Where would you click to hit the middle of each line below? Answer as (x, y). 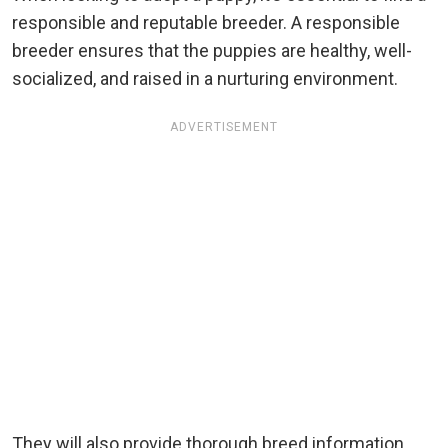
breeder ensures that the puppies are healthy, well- (212, 50)
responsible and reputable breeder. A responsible (206, 22)
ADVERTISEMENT (224, 126)
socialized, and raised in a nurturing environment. (205, 78)
